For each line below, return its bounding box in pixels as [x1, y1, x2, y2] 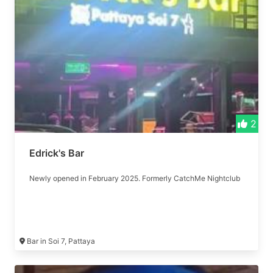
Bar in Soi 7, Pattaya [25, 236, 97, 246]
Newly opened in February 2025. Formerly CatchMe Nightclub [29, 174, 240, 183]
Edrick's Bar [29, 147, 84, 159]
